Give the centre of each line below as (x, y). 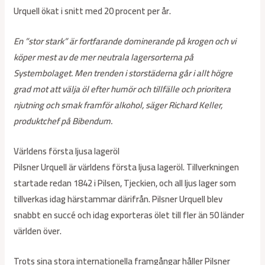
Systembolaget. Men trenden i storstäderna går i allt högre (123, 73)
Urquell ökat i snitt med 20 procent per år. (93, 11)
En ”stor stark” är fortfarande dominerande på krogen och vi (125, 41)
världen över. (38, 231)
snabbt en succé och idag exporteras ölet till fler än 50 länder (129, 215)
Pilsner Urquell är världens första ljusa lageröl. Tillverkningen (127, 167)
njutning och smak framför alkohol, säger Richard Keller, (118, 105)
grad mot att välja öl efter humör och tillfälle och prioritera (122, 89)
